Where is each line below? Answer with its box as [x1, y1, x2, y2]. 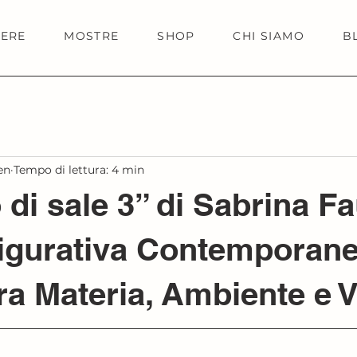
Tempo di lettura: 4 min [14, 162, 144, 177]
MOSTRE [64, 29, 120, 43]
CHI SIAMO [233, 29, 305, 43]
